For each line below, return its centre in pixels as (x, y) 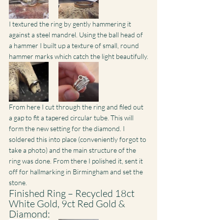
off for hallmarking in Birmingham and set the (77, 171)
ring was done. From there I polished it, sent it (77, 161)
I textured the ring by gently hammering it (71, 24)
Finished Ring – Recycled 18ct (73, 193)
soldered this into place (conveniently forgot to (78, 139)
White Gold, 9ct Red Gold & (68, 203)
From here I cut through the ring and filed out (77, 107)
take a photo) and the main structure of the (73, 150)
